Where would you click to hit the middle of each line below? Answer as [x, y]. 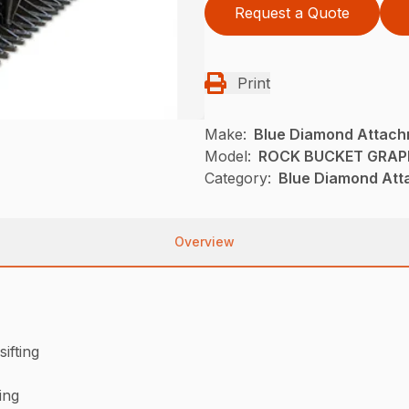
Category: [238, 178]
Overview [204, 241]
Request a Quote [292, 13]
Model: [228, 156]
